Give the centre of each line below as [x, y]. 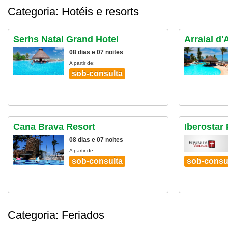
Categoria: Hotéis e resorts [73, 11]
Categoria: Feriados [56, 215]
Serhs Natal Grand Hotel [66, 39]
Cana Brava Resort [54, 127]
